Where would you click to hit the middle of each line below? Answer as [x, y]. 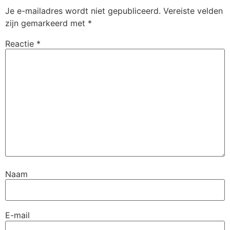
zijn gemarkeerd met [46, 23]
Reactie [21, 43]
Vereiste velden [193, 11]
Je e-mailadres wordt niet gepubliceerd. [83, 11]
